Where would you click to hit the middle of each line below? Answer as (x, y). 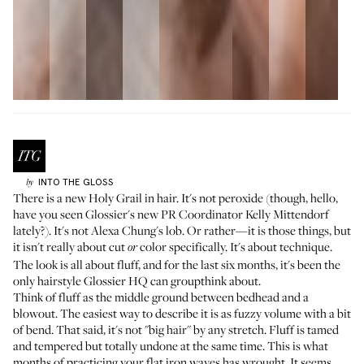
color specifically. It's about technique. (235, 246)
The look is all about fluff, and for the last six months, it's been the (177, 264)
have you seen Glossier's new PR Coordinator (129, 214)
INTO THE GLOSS (76, 182)
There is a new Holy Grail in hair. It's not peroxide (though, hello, (175, 197)
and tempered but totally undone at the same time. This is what (171, 345)
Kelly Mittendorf (287, 214)
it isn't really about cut (70, 246)
